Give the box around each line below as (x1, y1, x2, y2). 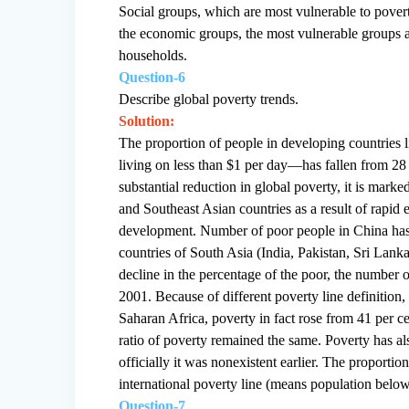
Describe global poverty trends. (119, 90, 299, 107)
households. (119, 47, 188, 63)
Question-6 (119, 68, 186, 85)
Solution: (119, 112, 175, 129)
